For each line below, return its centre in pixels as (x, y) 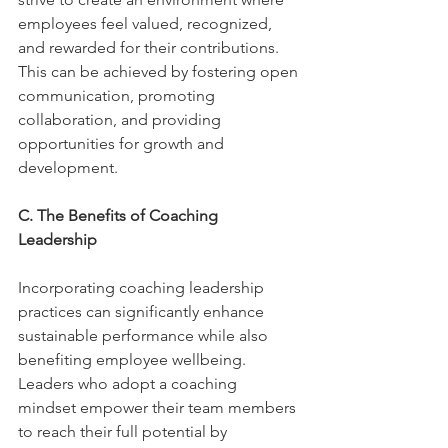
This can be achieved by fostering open (160, 71)
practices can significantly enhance (143, 311)
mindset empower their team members (159, 407)
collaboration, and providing (121, 119)
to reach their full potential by (124, 431)
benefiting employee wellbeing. (134, 359)
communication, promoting (118, 95)
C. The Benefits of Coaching (120, 215)
